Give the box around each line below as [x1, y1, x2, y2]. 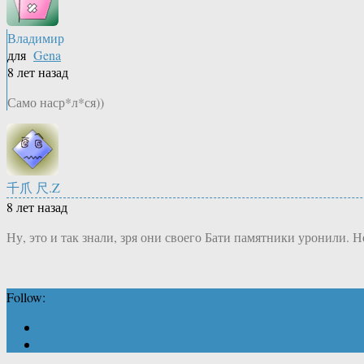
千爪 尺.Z [6, 179, 60, 197]
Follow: [6, 288, 45, 306]
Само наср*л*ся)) [7, 93, 104, 111]
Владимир [7, 29, 64, 47]
